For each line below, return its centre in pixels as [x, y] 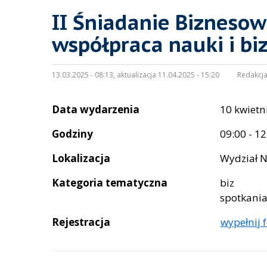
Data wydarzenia [96, 110]
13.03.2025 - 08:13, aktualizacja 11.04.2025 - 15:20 [136, 75]
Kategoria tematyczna [110, 183]
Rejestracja [81, 222]
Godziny [72, 134]
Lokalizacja [81, 159]
